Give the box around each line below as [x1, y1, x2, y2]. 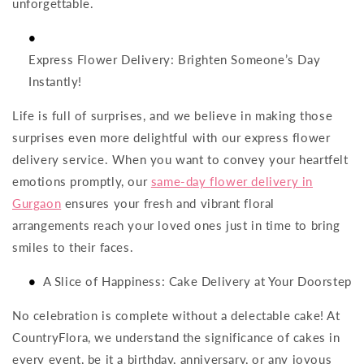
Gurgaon [12, 196, 62, 210]
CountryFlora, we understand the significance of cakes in [12, 330, 340, 344]
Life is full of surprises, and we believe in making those [12, 108, 333, 123]
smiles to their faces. [12, 240, 134, 254]
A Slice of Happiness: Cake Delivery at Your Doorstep [42, 274, 352, 288]
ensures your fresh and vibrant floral [61, 196, 275, 210]
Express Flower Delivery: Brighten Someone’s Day [28, 52, 321, 67]
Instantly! [28, 74, 82, 89]
